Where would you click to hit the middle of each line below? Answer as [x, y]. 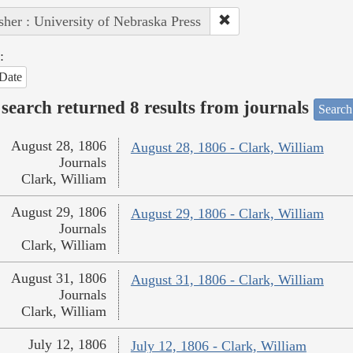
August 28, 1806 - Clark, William [227, 148]
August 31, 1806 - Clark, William [227, 280]
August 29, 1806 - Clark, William [227, 214]
